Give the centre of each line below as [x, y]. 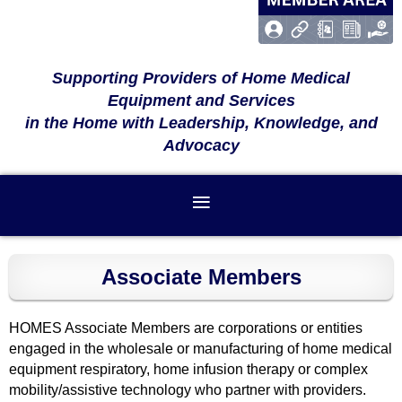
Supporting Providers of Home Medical [201, 78]
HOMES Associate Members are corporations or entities [186, 328]
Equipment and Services [201, 100]
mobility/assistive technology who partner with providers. [188, 389]
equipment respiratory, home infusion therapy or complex [188, 369]
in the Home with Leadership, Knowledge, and [201, 122]
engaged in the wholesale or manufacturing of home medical [201, 348]
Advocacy [201, 145]
